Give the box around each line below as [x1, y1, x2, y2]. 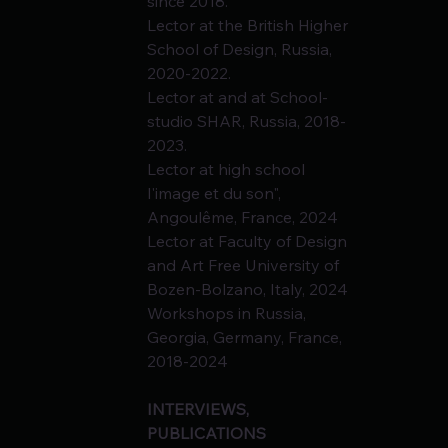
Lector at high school [147, 159, 310, 180]
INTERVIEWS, [147, 399, 254, 420]
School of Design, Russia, [147, 39, 337, 60]
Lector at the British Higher [147, 15, 353, 36]
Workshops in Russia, [147, 303, 311, 324]
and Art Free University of [147, 255, 344, 276]
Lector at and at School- [147, 87, 329, 108]
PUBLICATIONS [147, 423, 267, 444]
